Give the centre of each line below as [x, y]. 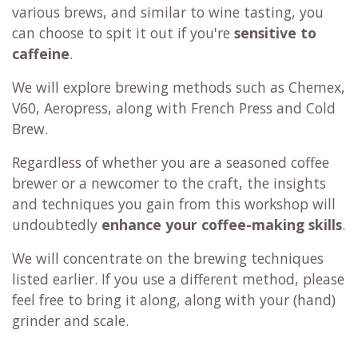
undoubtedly [57, 225]
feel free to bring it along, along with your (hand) [174, 300]
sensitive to [275, 33]
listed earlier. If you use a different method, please [178, 279]
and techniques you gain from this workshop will [174, 204]
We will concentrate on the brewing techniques [168, 259]
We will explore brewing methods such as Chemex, [179, 88]
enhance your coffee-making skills [222, 225]
